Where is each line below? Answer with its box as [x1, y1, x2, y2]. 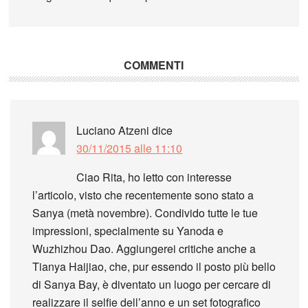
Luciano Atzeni [76, 122, 150, 138]
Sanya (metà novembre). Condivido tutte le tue [32, 204, 258, 221]
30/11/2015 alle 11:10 [76, 140, 183, 156]
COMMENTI [124, 56, 184, 73]
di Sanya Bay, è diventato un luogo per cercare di [32, 276, 272, 292]
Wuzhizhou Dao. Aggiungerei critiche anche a [32, 240, 256, 256]
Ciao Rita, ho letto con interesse [76, 168, 232, 185]
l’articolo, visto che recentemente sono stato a [32, 186, 254, 203]
